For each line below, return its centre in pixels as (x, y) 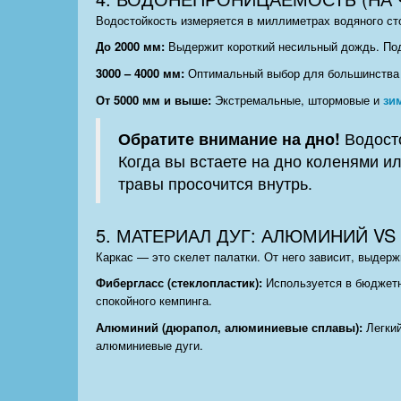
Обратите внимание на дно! (229, 139)
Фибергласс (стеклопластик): (179, 283)
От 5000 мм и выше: (154, 100)
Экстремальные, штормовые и (297, 100)
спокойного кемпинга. (154, 301)
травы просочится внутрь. (215, 183)
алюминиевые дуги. (149, 346)
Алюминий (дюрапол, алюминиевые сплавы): (229, 328)
